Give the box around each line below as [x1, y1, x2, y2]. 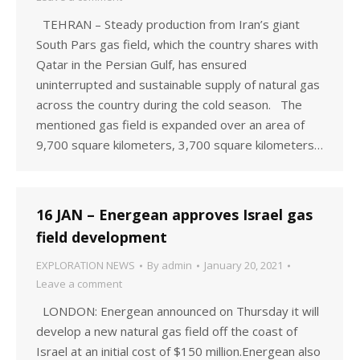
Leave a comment [36, 276, 122, 291]
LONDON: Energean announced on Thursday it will [36, 303, 319, 319]
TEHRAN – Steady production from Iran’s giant [36, 16, 300, 32]
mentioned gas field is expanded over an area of [36, 117, 305, 133]
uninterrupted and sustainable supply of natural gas [36, 76, 320, 92]
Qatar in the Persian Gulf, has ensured [36, 56, 247, 72]
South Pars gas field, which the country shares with [36, 36, 318, 52]
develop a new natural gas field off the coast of [36, 323, 297, 339]
